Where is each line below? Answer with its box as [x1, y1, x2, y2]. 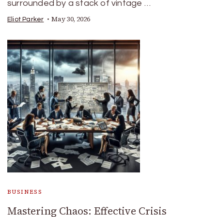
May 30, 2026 [51, 15, 91, 24]
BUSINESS [7, 188, 43, 196]
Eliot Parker [7, 16, 44, 23]
